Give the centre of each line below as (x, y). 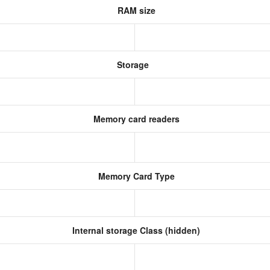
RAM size (135, 10)
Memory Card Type (135, 176)
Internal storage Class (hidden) (135, 230)
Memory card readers (135, 119)
